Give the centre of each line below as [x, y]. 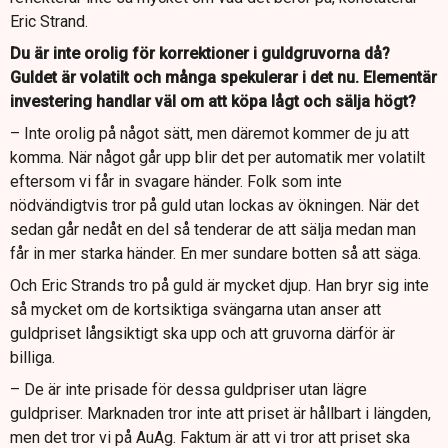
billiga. [32, 358]
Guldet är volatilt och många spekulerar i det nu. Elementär [223, 78]
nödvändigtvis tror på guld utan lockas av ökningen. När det [214, 206]
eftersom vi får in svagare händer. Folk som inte [176, 182]
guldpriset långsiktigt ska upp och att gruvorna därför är [202, 334]
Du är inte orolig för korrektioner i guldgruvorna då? [200, 54]
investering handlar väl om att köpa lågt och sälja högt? [213, 102]
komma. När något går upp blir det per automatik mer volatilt [217, 158]
